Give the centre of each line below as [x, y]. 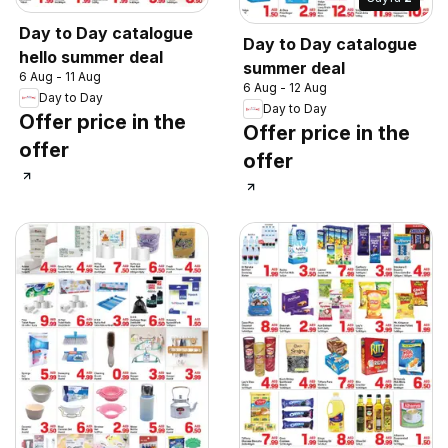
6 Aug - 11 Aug [60, 76]
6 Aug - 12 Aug [285, 87]
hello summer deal [91, 56]
